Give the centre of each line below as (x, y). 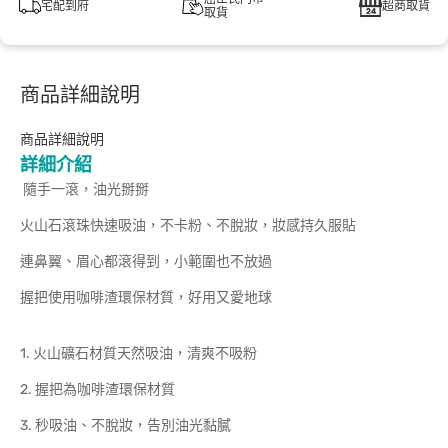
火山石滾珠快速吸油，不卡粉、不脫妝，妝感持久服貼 (188, 225)
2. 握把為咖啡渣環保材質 (97, 389)
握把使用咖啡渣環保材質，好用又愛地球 (146, 297)
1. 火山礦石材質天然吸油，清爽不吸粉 (138, 353)
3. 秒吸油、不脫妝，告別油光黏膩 (125, 425)
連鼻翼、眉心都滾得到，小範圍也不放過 (146, 261)
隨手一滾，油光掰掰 (84, 189)
